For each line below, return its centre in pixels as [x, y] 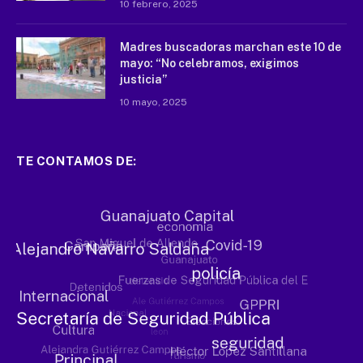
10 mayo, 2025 [154, 102]
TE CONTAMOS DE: [77, 160]
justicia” [143, 79]
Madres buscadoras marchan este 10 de [231, 47]
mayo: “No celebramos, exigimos [209, 63]
